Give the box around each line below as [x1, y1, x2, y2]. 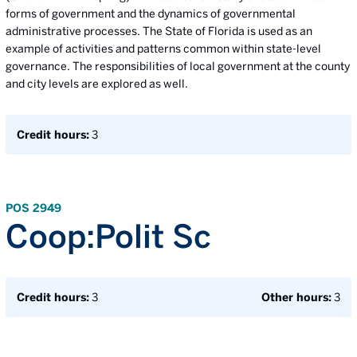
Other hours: [261, 291, 331, 304]
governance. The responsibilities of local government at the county [6, 60, 350, 73]
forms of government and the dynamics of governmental [6, 7, 296, 20]
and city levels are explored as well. [6, 77, 188, 90]
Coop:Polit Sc [6, 218, 211, 254]
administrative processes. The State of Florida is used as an [6, 25, 312, 37]
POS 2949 [6, 202, 61, 214]
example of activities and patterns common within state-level [6, 42, 321, 55]
